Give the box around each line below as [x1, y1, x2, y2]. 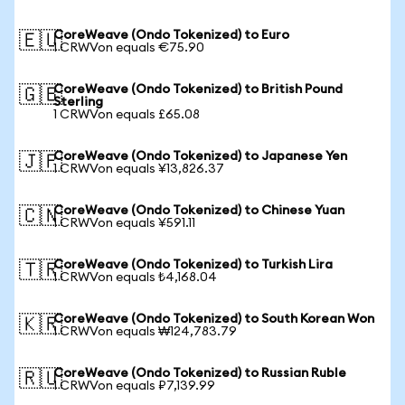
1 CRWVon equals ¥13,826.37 [53, 163, 224, 175]
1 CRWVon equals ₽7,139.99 [53, 380, 215, 392]
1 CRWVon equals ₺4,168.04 [53, 271, 217, 284]
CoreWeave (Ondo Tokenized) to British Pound [53, 83, 343, 96]
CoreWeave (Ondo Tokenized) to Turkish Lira [53, 259, 333, 271]
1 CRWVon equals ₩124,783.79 [53, 325, 237, 338]
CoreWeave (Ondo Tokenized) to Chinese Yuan [53, 204, 344, 217]
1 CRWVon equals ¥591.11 [53, 217, 195, 230]
